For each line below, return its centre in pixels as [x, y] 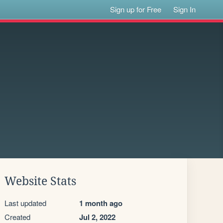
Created [17, 217]
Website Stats [40, 181]
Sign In [185, 9]
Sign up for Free [136, 9]
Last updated [25, 203]
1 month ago [101, 203]
